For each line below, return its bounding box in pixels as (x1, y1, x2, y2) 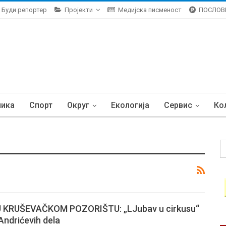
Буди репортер (2, 6, 47, 14)
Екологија (111, 100, 149, 110)
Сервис (164, 100, 192, 110)
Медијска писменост (118, 6, 182, 14)
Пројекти (65, 6, 93, 14)
